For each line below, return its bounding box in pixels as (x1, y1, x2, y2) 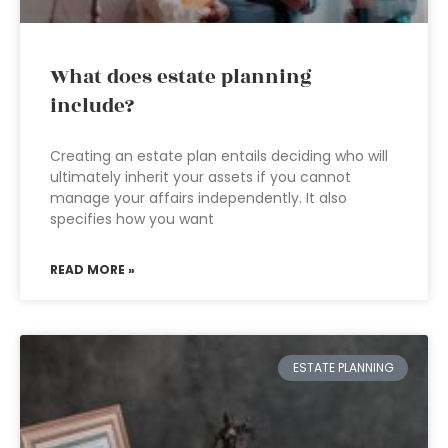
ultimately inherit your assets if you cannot (50, 167, 351, 187)
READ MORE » (50, 261, 135, 278)
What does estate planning (50, 62, 312, 92)
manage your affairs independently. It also (50, 188, 347, 208)
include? (50, 91, 134, 121)
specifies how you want (50, 209, 214, 229)
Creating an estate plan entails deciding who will (50, 146, 388, 166)
